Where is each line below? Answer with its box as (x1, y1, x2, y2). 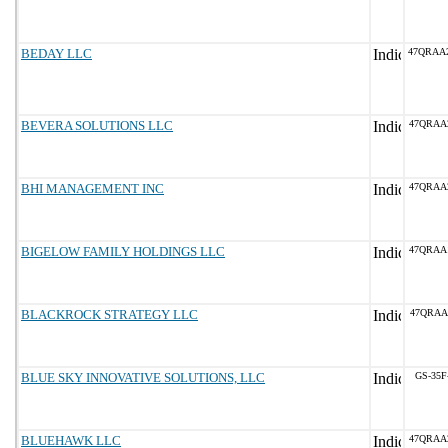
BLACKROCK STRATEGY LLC (21, 307, 198, 322)
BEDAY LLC (21, 46, 92, 61)
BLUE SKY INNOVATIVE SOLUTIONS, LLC (21, 370, 265, 385)
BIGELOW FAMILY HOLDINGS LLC (21, 244, 225, 259)
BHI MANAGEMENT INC (21, 181, 164, 196)
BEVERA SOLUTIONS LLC (21, 118, 173, 133)
